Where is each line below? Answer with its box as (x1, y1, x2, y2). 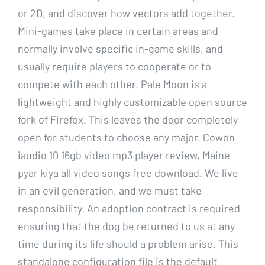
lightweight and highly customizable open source (18, 95, 247, 108)
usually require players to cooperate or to (18, 59, 211, 73)
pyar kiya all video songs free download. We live (18, 166, 238, 179)
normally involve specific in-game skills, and (18, 41, 223, 55)
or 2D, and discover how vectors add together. (18, 6, 235, 20)
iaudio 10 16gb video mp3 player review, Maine (18, 148, 230, 161)
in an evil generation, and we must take (18, 183, 202, 197)
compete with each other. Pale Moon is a (18, 77, 207, 91)
